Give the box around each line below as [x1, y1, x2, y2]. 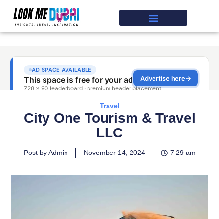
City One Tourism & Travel [23, 110, 196, 126]
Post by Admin [23, 149, 68, 156]
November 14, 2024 [83, 149, 145, 156]
